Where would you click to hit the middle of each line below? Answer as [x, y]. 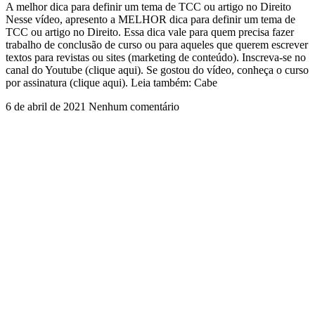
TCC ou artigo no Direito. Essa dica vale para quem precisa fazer [150, 32]
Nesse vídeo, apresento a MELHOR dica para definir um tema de [150, 19]
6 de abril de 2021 [47, 106]
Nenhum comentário [134, 106]
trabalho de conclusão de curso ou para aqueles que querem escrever [157, 44]
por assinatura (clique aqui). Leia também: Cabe [111, 82]
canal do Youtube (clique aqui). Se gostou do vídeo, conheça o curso [157, 70]
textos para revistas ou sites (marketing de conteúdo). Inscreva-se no [156, 57]
